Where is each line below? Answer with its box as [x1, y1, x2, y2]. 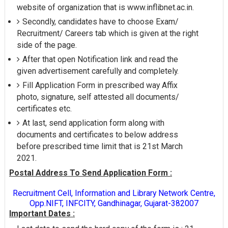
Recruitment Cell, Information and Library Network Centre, [12, 188, 215, 198]
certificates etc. [16, 103, 72, 113]
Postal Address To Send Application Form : [9, 167, 172, 178]
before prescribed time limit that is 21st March [16, 141, 183, 151]
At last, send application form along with [22, 118, 164, 128]
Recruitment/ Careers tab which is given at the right [16, 28, 198, 38]
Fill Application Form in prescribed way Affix [22, 80, 178, 90]
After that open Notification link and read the [22, 54, 178, 64]
